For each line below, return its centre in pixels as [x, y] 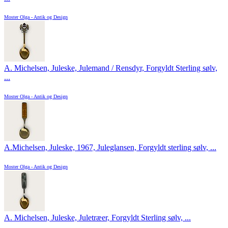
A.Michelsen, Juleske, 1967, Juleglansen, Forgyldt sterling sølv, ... [110, 148]
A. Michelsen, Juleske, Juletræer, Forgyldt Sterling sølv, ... [97, 218]
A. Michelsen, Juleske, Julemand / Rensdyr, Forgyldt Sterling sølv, [111, 68]
